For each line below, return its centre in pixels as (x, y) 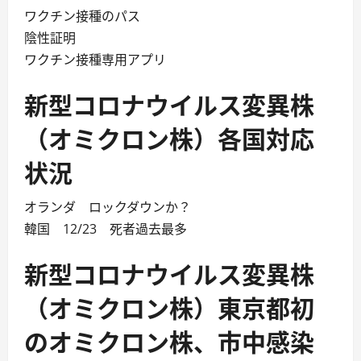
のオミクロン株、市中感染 (169, 340)
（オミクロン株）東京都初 (169, 306)
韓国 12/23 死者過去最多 (106, 228)
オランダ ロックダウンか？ (108, 207)
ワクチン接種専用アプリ (95, 59)
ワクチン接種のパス (82, 16)
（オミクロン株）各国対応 (169, 137)
